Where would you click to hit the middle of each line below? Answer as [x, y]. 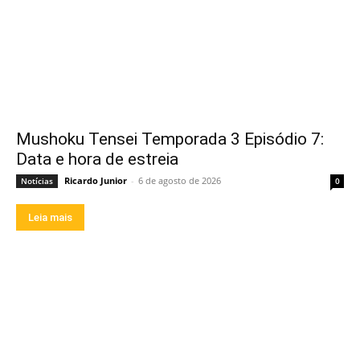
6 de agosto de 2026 [180, 180]
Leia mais [50, 217]
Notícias [37, 180]
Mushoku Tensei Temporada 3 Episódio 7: [170, 139]
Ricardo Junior [96, 180]
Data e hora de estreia [97, 159]
